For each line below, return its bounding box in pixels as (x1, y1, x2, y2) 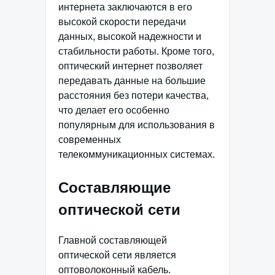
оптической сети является (58, 249, 176, 260)
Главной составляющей (58, 234, 167, 246)
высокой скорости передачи (58, 16, 186, 27)
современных (58, 134, 121, 145)
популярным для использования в (58, 119, 215, 130)
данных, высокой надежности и (58, 31, 201, 42)
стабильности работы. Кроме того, (58, 45, 214, 56)
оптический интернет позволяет (58, 60, 203, 71)
